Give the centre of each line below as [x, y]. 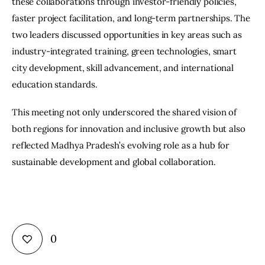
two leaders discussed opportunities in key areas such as [128, 34]
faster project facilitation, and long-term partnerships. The [132, 18]
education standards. [55, 84]
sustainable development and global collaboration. [114, 162]
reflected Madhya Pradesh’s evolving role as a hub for [122, 146]
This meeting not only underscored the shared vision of [125, 112]
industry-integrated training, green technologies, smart [125, 51]
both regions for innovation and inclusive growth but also [130, 129]
